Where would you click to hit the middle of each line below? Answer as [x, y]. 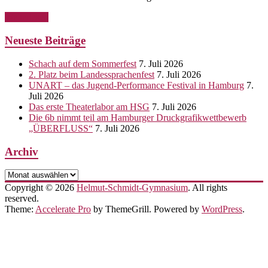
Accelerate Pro [63, 209]
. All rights [208, 188]
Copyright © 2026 [41, 188]
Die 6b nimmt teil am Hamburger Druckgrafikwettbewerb [138, 117]
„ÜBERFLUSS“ [61, 128]
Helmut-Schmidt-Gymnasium [132, 188]
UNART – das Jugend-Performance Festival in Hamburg [136, 85]
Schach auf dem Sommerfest [83, 63]
